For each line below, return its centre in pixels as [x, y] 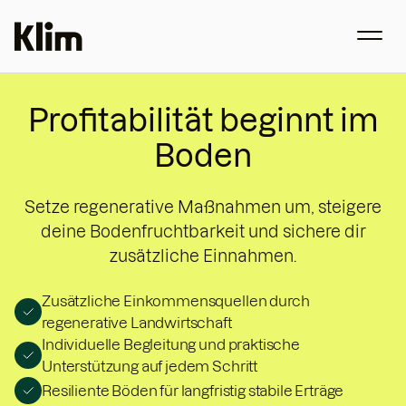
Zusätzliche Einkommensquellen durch [176, 301]
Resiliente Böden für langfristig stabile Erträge [193, 391]
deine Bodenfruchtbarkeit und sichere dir [203, 232]
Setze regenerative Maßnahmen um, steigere [203, 207]
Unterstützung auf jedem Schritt [150, 366]
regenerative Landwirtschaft [137, 323]
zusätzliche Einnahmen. [203, 256]
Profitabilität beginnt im [203, 120]
